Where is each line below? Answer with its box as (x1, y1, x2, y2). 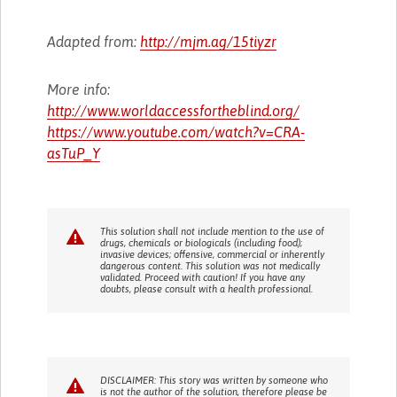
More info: (47, 81, 111, 97)
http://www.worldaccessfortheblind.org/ (47, 102, 300, 119)
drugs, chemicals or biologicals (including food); (100, 237, 303, 248)
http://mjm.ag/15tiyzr (140, 33, 277, 50)
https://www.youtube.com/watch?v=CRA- (47, 123, 306, 140)
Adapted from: (47, 33, 141, 50)
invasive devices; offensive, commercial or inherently (100, 248, 325, 260)
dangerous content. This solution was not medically (100, 260, 321, 271)
